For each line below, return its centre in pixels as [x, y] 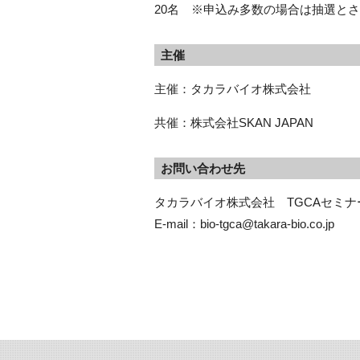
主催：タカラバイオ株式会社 [233, 89]
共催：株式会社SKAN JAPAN [234, 123]
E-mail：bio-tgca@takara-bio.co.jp [244, 224]
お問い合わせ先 [202, 168]
